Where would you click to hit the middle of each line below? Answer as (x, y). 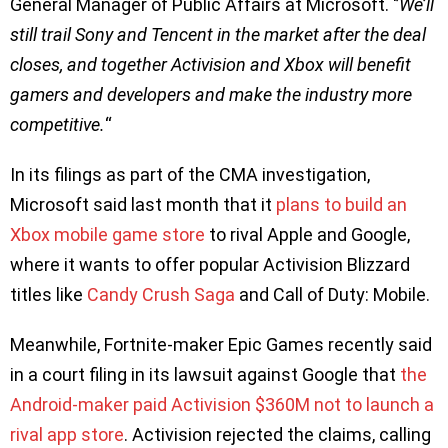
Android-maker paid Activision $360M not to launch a (222, 404)
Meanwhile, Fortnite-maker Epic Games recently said (221, 344)
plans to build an (341, 204)
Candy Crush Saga (161, 294)
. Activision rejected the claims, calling (277, 434)
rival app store (67, 434)
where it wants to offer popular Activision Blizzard (210, 264)
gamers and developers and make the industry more (211, 94)
